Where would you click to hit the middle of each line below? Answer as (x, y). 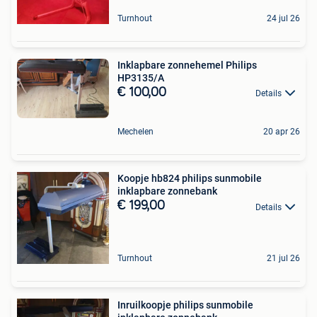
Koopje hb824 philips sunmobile (190, 179)
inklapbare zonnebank (167, 191)
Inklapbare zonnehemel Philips (187, 65)
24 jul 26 (283, 18)
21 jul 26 (283, 259)
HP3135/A (141, 77)
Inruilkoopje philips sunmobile (185, 305)
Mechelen (136, 132)
